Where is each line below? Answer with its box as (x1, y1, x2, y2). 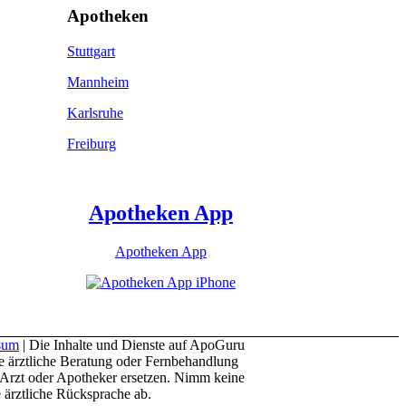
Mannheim (66, 74, 129, 91)
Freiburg (66, 136, 116, 152)
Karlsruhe (66, 105, 123, 121)
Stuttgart (66, 43, 115, 60)
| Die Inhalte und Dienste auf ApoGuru (19, 336, 245, 353)
